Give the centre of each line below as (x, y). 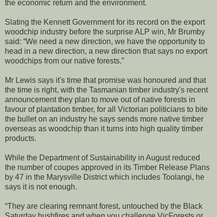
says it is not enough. (41, 186)
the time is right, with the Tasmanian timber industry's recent (106, 90)
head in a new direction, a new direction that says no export (106, 51)
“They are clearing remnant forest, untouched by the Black (104, 206)
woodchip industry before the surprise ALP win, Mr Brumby (105, 31)
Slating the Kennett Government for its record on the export (105, 22)
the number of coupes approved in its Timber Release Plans (107, 167)
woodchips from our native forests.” (64, 61)
